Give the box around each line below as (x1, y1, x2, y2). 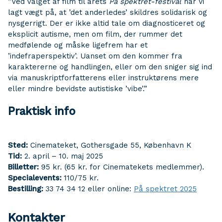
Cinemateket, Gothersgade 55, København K (28, 141, 191, 150)
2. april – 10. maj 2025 (22, 152, 103, 161)
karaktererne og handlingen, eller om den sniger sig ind (8, 62, 212, 71)
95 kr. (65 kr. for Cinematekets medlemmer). (39, 163, 204, 172)
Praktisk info (8, 105, 75, 118)
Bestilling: (8, 184, 43, 194)
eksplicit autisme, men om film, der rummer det (8, 29, 182, 39)
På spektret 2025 (134, 184, 197, 194)
